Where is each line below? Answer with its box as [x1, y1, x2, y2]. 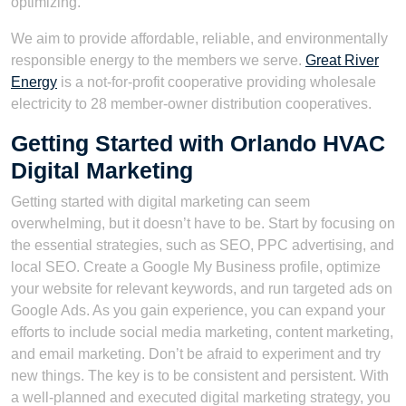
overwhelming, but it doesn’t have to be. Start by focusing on [11, 215, 395, 231]
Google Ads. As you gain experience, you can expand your [11, 302, 385, 318]
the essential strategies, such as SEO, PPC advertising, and [11, 237, 394, 253]
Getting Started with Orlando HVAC [11, 130, 385, 156]
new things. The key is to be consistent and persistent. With [11, 367, 389, 383]
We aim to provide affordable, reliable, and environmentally [11, 30, 388, 46]
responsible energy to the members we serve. [11, 52, 305, 68]
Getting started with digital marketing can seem [11, 193, 310, 209]
